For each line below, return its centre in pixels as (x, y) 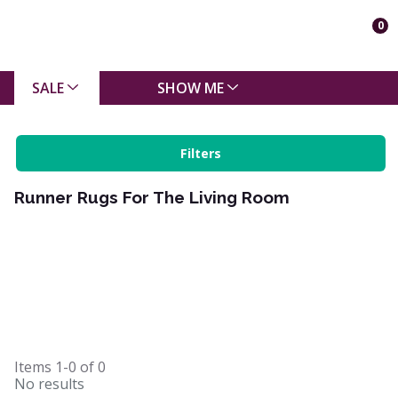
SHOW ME (190, 88)
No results (49, 384)
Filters (201, 153)
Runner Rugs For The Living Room (152, 197)
